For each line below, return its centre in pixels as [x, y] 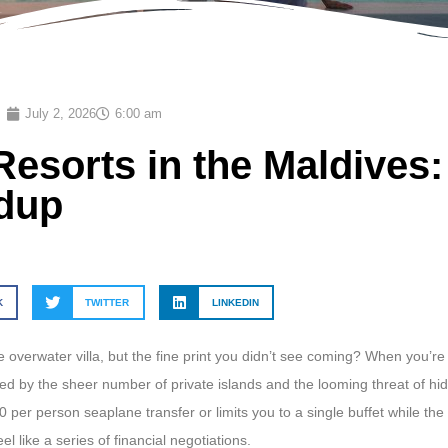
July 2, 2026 [60, 114]
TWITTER [107, 302]
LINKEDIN [235, 302]
